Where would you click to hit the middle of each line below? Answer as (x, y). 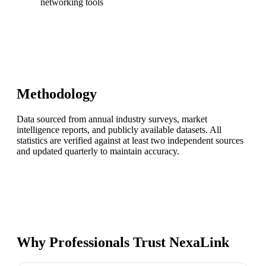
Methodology (57, 94)
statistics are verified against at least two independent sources (130, 140)
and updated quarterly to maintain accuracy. (98, 151)
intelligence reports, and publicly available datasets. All (119, 129)
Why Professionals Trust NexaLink (123, 243)
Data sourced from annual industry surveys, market (112, 119)
